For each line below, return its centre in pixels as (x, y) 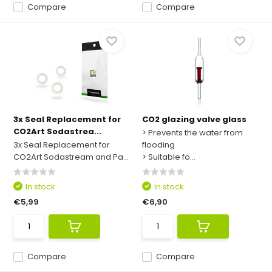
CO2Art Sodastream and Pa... (71, 157)
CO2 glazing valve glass (194, 119)
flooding (158, 145)
